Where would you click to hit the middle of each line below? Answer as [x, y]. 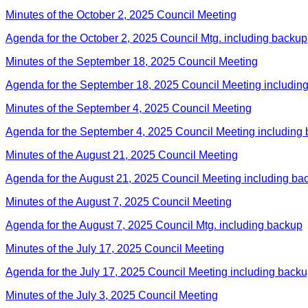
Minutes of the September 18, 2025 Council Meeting [132, 61]
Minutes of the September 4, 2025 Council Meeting [129, 108]
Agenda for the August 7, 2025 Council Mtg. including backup [154, 225]
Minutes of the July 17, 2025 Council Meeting [115, 248]
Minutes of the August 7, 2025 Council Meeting [119, 201]
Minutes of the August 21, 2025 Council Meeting [122, 155]
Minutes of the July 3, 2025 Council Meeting [112, 295]
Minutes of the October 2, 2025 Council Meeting [121, 14]
